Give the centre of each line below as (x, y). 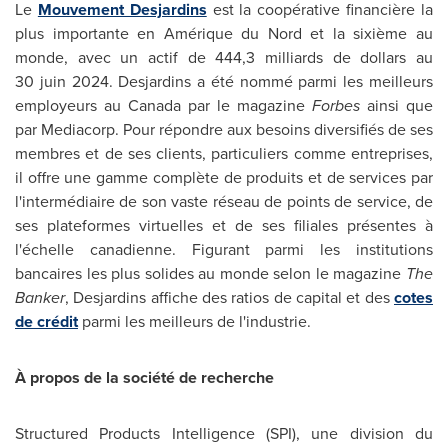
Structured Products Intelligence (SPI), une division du (224, 433)
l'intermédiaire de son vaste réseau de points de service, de (224, 201)
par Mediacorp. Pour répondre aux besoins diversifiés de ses (224, 129)
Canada (154, 105)
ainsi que (396, 105)
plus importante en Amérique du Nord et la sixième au (224, 33)
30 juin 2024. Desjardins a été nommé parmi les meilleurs (224, 81)
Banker (40, 297)
